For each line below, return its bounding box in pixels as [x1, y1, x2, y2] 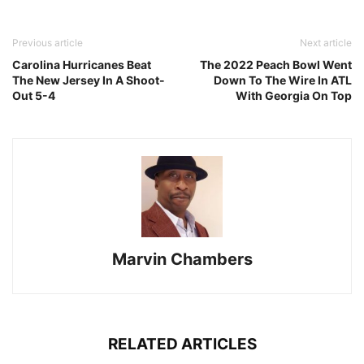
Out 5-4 [12, 89, 55, 103]
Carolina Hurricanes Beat [12, 58, 151, 72]
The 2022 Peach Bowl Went [200, 58, 352, 72]
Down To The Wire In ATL [214, 73, 352, 88]
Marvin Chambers [111, 249, 253, 270]
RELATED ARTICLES [107, 335, 257, 354]
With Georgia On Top [236, 89, 352, 103]
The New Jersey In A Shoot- [12, 73, 165, 88]
